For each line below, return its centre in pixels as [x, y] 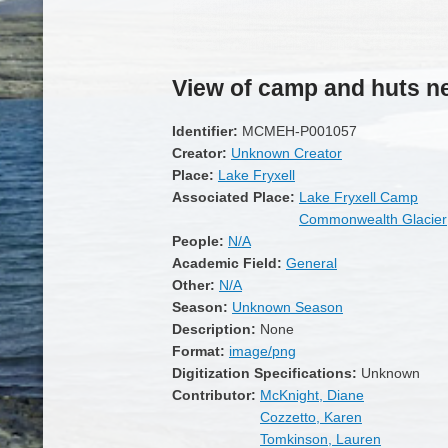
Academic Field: [229, 262]
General [311, 262]
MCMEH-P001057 [299, 130]
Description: [216, 328]
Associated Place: [235, 196]
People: [200, 240]
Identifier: [207, 130]
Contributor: [216, 394]
